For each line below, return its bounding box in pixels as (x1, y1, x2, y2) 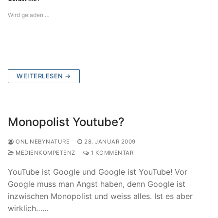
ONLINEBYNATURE (14, 138, 70, 145)
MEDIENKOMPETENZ (14, 149, 75, 156)
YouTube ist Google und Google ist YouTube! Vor (8, 166, 187, 177)
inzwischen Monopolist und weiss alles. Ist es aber (8, 191, 193, 201)
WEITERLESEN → (17, 72, 71, 80)
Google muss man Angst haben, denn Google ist (8, 179, 185, 189)
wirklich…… (8, 203, 49, 213)
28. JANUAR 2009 (84, 138, 136, 145)
